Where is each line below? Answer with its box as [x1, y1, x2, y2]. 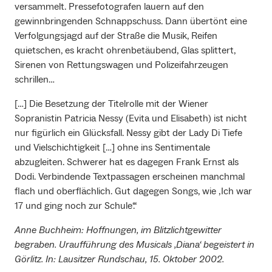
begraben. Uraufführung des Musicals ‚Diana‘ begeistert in [15, 239, 254, 251]
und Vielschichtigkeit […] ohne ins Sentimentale [15, 141, 210, 154]
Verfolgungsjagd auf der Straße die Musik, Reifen [15, 30, 217, 42]
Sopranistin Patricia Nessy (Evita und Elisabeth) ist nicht [15, 112, 247, 125]
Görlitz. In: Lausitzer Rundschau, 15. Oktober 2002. [15, 253, 224, 266]
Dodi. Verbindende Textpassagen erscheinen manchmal [15, 171, 245, 183]
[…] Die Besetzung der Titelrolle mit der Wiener [15, 98, 208, 110]
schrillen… [15, 73, 55, 86]
